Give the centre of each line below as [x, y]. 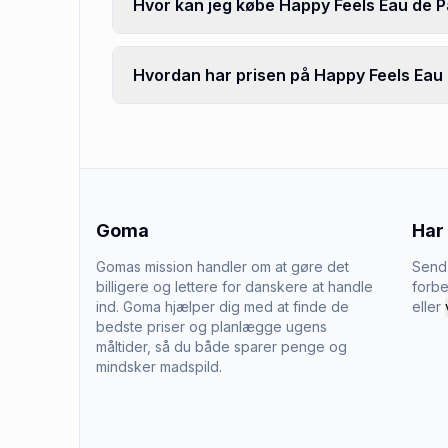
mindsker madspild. [159, 366]
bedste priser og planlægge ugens [211, 326]
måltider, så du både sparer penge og [221, 346]
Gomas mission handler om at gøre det [222, 266]
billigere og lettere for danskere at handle [234, 286]
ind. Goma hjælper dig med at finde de [222, 306]
